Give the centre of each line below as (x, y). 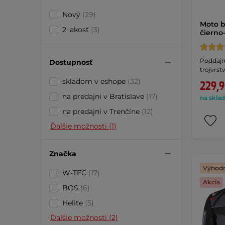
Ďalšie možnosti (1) (83, 126)
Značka (63, 153)
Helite (74, 203)
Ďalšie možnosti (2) (84, 217)
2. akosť (77, 30)
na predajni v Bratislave (104, 96)
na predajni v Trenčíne (102, 111)
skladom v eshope (95, 81)
